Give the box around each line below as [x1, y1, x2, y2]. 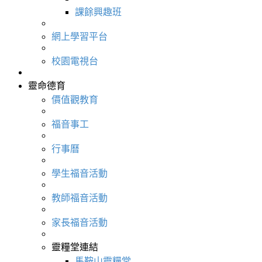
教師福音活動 [51, 192, 108, 203]
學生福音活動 [51, 168, 108, 178]
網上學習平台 [51, 31, 108, 42]
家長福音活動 [51, 217, 108, 227]
